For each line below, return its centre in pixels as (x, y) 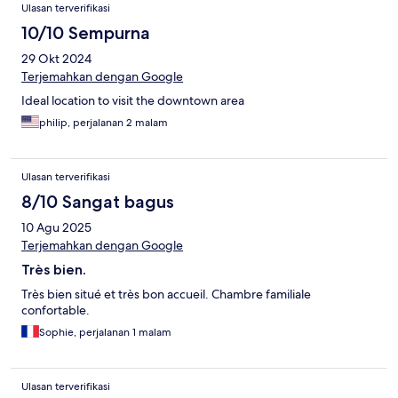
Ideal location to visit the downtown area (133, 101)
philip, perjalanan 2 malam (103, 123)
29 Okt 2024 (56, 59)
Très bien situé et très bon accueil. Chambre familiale (166, 295)
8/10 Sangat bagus (98, 202)
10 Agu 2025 (56, 228)
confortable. (56, 310)
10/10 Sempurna (86, 33)
